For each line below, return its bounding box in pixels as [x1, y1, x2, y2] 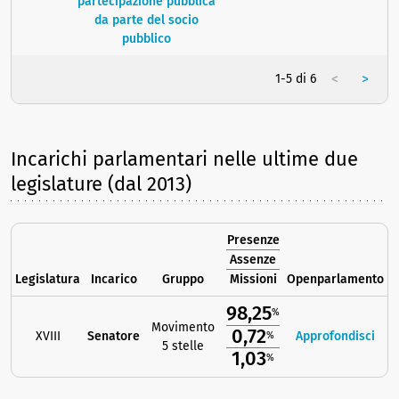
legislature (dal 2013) [11, 172, 191, 197]
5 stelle [162, 338, 204, 354]
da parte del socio [94, 12, 199, 28]
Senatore [87, 329, 140, 345]
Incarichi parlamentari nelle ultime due [11, 147, 358, 172]
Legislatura [15, 272, 80, 288]
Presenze [226, 232, 280, 248]
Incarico [90, 272, 137, 288]
